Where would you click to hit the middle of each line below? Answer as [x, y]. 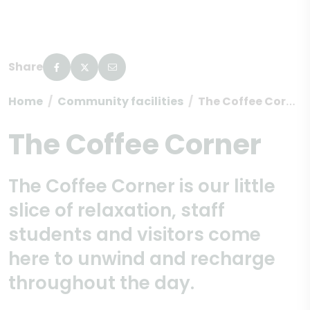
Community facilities [120, 101]
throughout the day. [101, 283]
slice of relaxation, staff [117, 210]
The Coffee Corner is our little [142, 186]
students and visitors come [135, 235]
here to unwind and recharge [142, 259]
